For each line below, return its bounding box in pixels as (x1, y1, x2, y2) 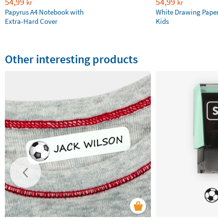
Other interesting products (5, 52, 138, 67)
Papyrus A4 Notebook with (5, 7, 84, 17)
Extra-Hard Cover (5, 17, 57, 26)
